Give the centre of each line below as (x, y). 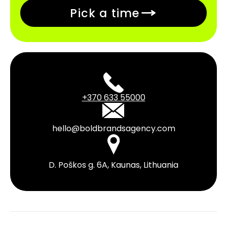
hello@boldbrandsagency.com (113, 128)
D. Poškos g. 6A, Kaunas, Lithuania (113, 165)
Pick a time (105, 13)
